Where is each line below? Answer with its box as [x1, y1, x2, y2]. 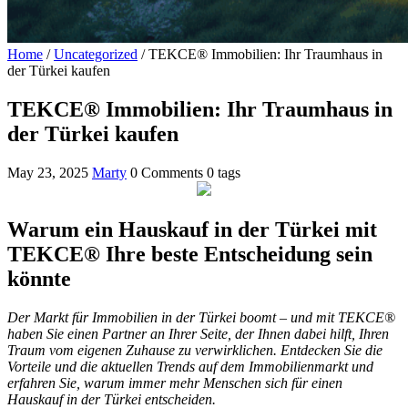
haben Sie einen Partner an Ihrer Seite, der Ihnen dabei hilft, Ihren [7, 326, 389, 342]
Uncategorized [54, 46, 138, 63]
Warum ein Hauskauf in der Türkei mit [7, 218, 377, 242]
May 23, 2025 [7, 165, 88, 181]
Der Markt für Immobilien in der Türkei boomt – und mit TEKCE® [7, 310, 395, 326]
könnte [7, 267, 71, 291]
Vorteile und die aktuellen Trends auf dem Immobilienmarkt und [7, 359, 373, 375]
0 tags [207, 165, 240, 181]
